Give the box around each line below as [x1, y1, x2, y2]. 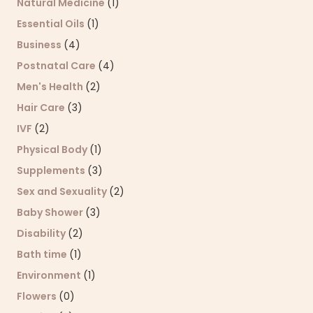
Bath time [17, 247, 69, 262]
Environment [17, 268, 83, 283]
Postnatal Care [17, 59, 98, 73]
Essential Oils [17, 17, 87, 31]
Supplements [17, 163, 87, 178]
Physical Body [17, 143, 89, 157]
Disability [17, 226, 68, 241]
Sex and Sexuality [17, 184, 109, 199]
